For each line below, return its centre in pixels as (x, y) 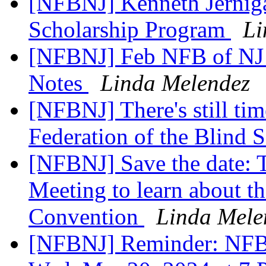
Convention (86, 217)
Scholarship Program (130, 30)
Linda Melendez (175, 83)
